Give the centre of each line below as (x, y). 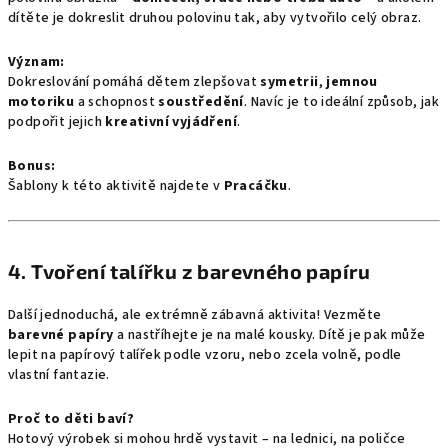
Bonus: (32, 166)
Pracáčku (255, 186)
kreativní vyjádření (171, 122)
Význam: (36, 62)
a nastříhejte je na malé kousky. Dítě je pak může (269, 335)
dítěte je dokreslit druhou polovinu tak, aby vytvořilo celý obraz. (215, 18)
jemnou (352, 82)
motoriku (41, 102)
